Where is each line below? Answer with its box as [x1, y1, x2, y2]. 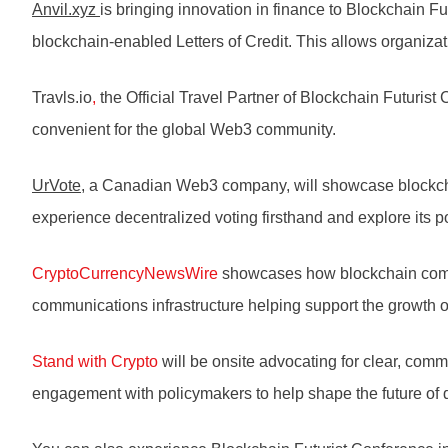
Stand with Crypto [32, 353, 158, 371]
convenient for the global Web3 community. [32, 121, 336, 139]
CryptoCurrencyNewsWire [32, 265, 218, 283]
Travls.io [32, 89, 92, 107]
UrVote [32, 177, 81, 195]
